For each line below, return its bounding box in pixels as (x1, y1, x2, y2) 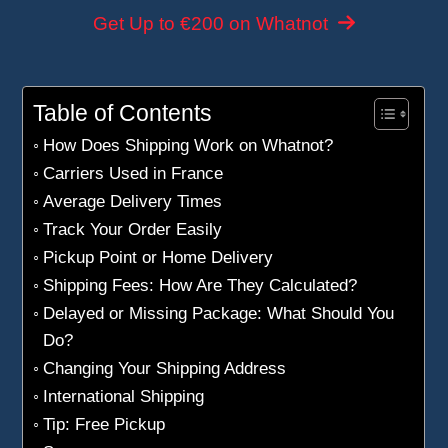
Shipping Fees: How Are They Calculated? (42, 274, 357, 295)
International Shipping (42, 385, 204, 406)
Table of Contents (33, 99, 213, 126)
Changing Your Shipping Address (42, 357, 286, 378)
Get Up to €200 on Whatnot (93, 12, 329, 34)
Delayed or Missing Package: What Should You (42, 302, 394, 323)
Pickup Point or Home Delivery (42, 246, 273, 267)
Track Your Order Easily (42, 218, 222, 239)
